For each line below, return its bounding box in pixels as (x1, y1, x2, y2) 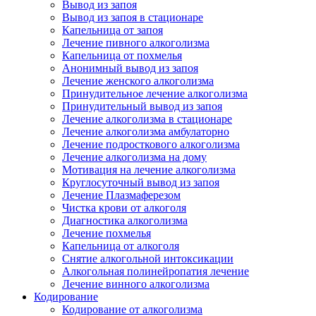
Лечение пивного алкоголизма (62, 37, 209, 49)
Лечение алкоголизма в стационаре (62, 113, 232, 125)
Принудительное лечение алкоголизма (62, 87, 248, 99)
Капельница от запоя (62, 24, 163, 36)
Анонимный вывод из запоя (62, 62, 198, 74)
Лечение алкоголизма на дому (62, 151, 207, 163)
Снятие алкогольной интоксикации (62, 253, 233, 265)
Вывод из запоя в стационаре (62, 11, 203, 23)
